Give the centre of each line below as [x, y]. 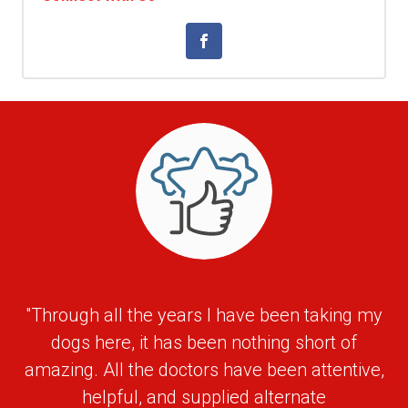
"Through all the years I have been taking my [204, 315]
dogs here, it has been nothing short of [204, 342]
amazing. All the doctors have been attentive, [204, 370]
